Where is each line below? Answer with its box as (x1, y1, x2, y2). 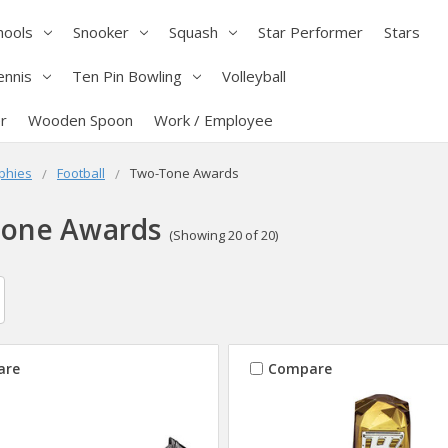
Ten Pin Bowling (71, 65, 182, 86)
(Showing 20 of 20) (168, 226, 278, 245)
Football (56, 163, 105, 182)
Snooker (72, 21, 129, 42)
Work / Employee (153, 109, 273, 130)
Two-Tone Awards (129, 163, 239, 182)
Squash (168, 21, 218, 42)
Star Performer (257, 21, 363, 42)
